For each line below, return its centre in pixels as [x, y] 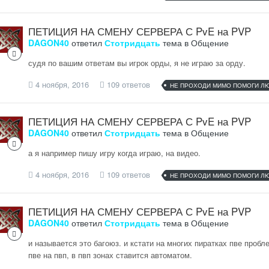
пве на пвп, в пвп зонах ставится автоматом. [110, 255]
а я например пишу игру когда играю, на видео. [114, 153]
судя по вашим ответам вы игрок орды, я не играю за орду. [137, 63]
